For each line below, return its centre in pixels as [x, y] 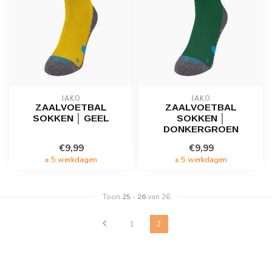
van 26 [158, 197]
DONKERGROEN [201, 129]
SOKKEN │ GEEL [71, 118]
